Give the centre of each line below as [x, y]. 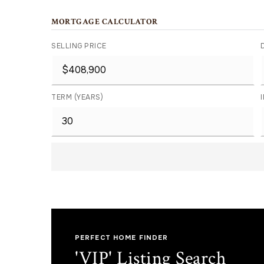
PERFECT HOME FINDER [122, 237]
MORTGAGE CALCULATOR [105, 22]
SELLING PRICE [79, 46]
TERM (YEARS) [77, 97]
